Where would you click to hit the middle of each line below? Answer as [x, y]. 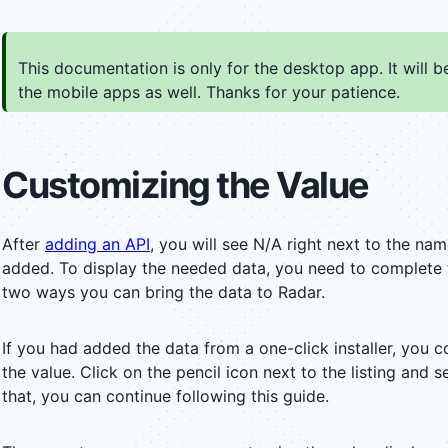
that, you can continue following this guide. [165, 395]
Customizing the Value [185, 184]
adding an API [97, 243]
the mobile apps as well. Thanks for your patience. [209, 92]
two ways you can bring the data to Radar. [163, 291]
